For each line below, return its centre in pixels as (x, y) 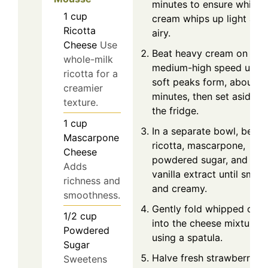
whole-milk (88, 60)
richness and (92, 181)
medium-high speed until (208, 68)
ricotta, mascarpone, (199, 146)
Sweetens (85, 259)
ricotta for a (91, 74)
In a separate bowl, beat (207, 131)
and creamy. (179, 189)
